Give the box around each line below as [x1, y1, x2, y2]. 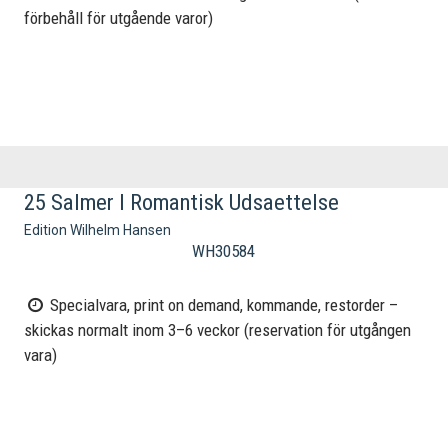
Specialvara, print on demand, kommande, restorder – [46, 295, 399, 316]
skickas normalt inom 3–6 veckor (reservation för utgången [24, 320, 412, 341]
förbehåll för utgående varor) [24, 8, 214, 29]
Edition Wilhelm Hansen [24, 222, 172, 239]
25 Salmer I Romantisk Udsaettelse [24, 188, 340, 216]
